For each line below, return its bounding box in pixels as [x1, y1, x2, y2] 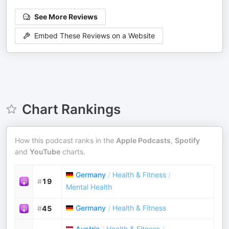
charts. [60, 147, 85, 156]
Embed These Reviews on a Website [34, 31, 155, 40]
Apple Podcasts [116, 136, 171, 145]
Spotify [175, 136, 200, 145]
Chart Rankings [21, 101, 121, 117]
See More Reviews [34, 12, 98, 21]
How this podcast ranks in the [15, 136, 116, 145]
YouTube [30, 147, 60, 156]
